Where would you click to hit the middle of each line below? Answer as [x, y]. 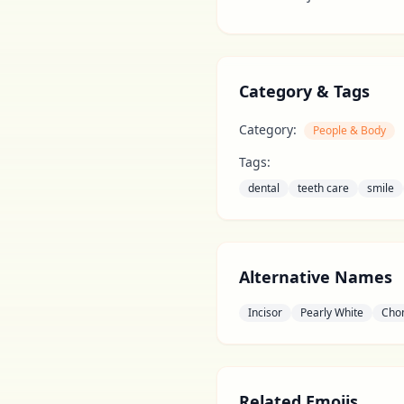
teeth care [323, 188]
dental [264, 188]
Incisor [265, 312]
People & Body [349, 130]
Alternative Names [316, 277]
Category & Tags [304, 91]
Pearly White [332, 312]
